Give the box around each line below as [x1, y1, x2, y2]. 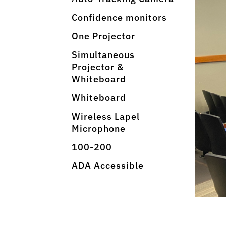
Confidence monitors [72, 12, 167, 23]
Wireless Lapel [72, 110, 140, 122]
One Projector [72, 30, 135, 42]
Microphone [72, 123, 126, 134]
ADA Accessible [72, 160, 144, 172]
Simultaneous [72, 49, 135, 61]
